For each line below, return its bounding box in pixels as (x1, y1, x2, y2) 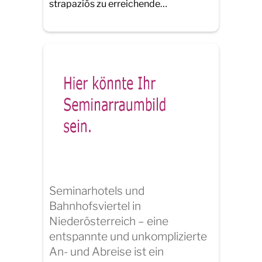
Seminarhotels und (49, 183, 144, 198)
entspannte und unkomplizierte (49, 229, 207, 243)
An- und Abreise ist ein (49, 244, 164, 258)
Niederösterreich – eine (49, 213, 168, 228)
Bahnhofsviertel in (49, 198, 141, 213)
